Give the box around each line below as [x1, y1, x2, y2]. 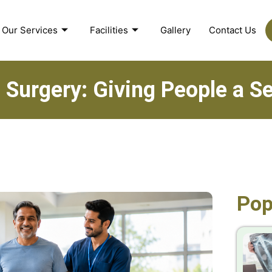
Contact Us [208, 24, 256, 36]
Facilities [89, 24, 128, 36]
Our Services [1, 24, 58, 36]
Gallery [160, 24, 191, 36]
